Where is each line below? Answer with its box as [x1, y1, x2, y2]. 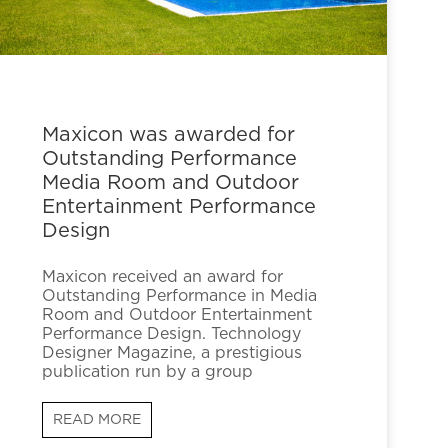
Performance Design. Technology [41, 325, 301, 342]
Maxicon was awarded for [41, 124, 295, 145]
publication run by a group [41, 363, 253, 380]
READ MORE [52, 412, 141, 427]
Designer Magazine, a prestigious [41, 344, 302, 361]
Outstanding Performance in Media [41, 287, 317, 304]
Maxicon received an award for [41, 268, 283, 285]
